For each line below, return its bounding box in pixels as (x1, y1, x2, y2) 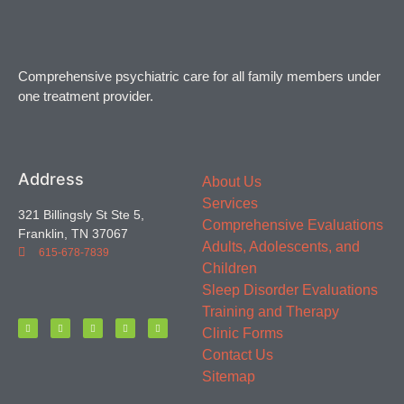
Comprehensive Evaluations (202, 217, 383, 234)
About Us (202, 174, 262, 190)
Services (202, 196, 258, 212)
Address (18, 170, 84, 189)
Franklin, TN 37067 (18, 226, 128, 242)
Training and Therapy (202, 304, 339, 320)
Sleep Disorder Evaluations (202, 282, 378, 298)
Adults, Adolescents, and (202, 239, 360, 255)
